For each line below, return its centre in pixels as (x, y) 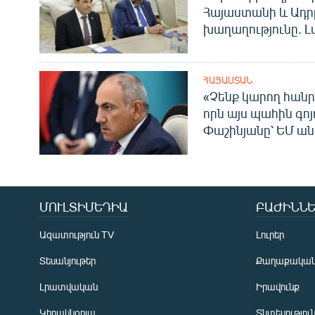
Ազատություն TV (77, 234)
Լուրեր (270, 234)
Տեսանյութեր (67, 260)
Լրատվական (69, 286)
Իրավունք (278, 286)
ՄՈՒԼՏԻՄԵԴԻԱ (84, 206)
